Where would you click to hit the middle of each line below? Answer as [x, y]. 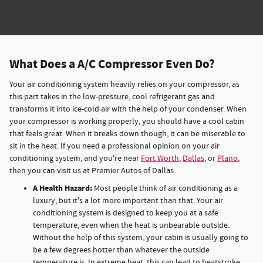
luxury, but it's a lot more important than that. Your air [128, 200]
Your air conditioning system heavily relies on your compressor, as [124, 84]
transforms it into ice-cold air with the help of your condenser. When [128, 109]
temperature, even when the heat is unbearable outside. [131, 225]
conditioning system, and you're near [75, 158]
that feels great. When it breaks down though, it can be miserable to [127, 134]
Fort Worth [160, 158]
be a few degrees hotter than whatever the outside [121, 250]
